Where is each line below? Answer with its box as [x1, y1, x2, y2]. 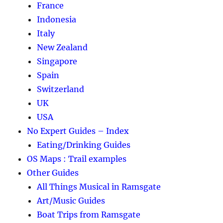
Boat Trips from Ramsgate [37, 209, 141, 220]
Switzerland [37, 84, 85, 94]
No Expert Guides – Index [27, 125, 129, 136]
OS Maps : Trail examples [27, 153, 127, 164]
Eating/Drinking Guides [37, 139, 131, 150]
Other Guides [27, 167, 79, 178]
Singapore [37, 56, 78, 66]
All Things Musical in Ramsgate [37, 181, 161, 192]
